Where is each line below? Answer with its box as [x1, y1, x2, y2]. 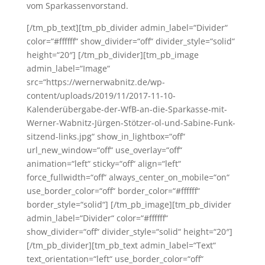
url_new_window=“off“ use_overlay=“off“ [26, 144, 182, 156]
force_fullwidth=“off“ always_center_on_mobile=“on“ [26, 172, 230, 183]
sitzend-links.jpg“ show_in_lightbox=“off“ [26, 131, 185, 142]
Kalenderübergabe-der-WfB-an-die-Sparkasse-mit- [26, 104, 227, 115]
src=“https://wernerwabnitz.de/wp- [26, 76, 165, 88]
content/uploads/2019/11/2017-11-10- [26, 90, 176, 101]
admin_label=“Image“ [26, 63, 110, 74]
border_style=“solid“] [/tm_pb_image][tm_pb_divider [26, 199, 231, 210]
